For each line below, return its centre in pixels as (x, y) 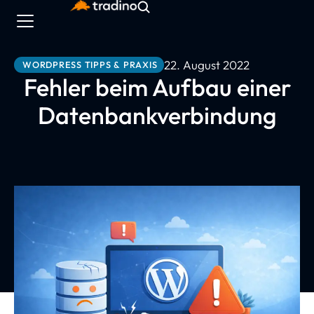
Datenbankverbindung (157, 115)
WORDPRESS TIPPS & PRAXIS (90, 64)
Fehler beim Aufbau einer (157, 87)
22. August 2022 (207, 65)
